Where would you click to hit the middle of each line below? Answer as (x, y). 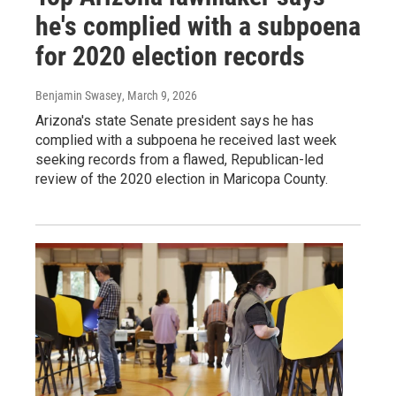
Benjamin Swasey (79, 96)
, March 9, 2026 (160, 96)
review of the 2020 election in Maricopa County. (182, 179)
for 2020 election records (170, 57)
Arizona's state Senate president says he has (175, 121)
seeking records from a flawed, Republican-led (179, 160)
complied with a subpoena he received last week (186, 141)
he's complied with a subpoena (198, 27)
